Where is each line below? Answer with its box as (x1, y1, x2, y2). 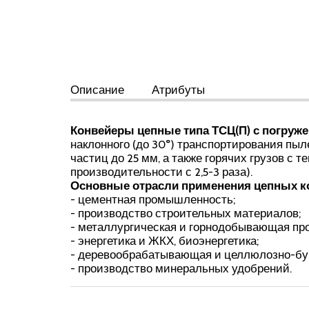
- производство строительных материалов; (70, 206, 301, 220)
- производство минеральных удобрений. (70, 261, 292, 275)
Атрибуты (152, 83, 205, 97)
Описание (70, 83, 124, 97)
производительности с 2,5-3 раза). (70, 165, 255, 179)
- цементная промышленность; (70, 192, 235, 206)
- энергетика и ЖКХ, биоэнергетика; (70, 234, 259, 248)
